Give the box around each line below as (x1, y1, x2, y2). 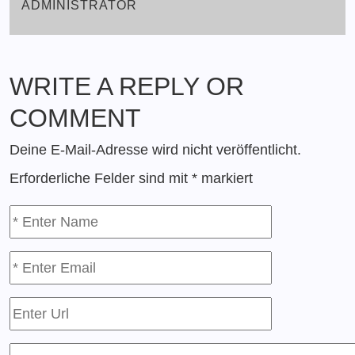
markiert (197, 170, 253, 187)
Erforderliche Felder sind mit (10, 170, 192, 187)
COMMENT (10, 104, 141, 133)
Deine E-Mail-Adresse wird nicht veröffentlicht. (10, 142, 301, 158)
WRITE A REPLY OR (10, 72, 244, 101)
